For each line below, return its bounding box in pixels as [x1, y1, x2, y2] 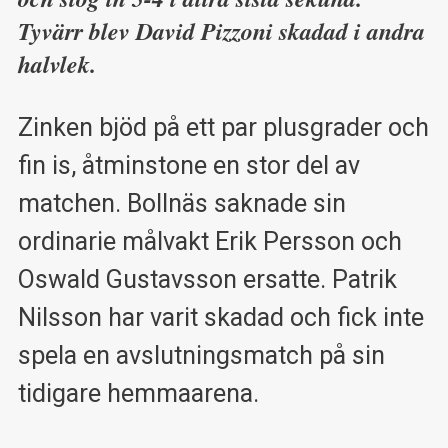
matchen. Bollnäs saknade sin [17, 189, 346, 219]
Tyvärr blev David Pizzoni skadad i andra [17, 14, 425, 49]
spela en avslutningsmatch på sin [17, 341, 385, 371]
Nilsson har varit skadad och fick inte [17, 303, 424, 333]
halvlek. [17, 47, 96, 82]
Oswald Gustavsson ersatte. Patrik [17, 265, 397, 295]
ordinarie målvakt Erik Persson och [17, 227, 402, 257]
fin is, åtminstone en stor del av [17, 151, 360, 181]
